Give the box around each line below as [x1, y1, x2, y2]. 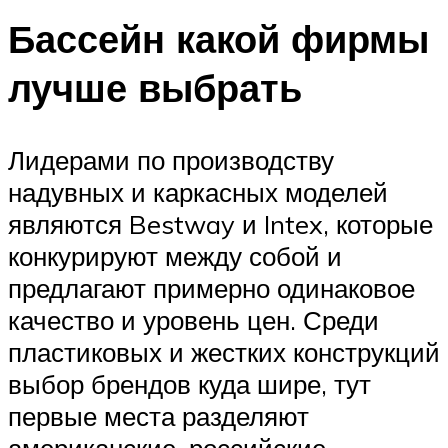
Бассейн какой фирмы [8, 13, 429, 63]
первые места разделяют [8, 399, 309, 432]
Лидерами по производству [8, 143, 334, 176]
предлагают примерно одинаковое [8, 271, 415, 304]
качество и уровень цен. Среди [8, 303, 379, 336]
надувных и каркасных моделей [8, 175, 388, 208]
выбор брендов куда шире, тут [8, 367, 371, 400]
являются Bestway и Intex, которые [8, 207, 433, 240]
